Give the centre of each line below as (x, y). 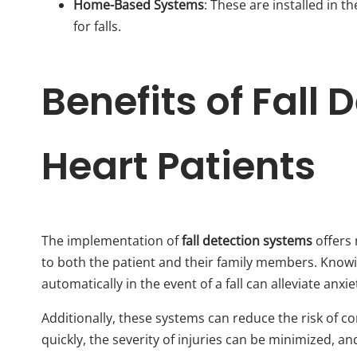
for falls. (97, 26)
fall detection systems (247, 240)
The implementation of (112, 240)
